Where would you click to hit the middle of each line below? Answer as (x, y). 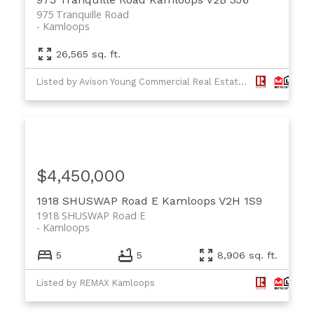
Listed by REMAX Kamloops (95, 282)
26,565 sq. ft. (88, 54)
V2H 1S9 (240, 201)
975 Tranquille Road (82, 15)
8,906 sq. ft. (248, 255)
